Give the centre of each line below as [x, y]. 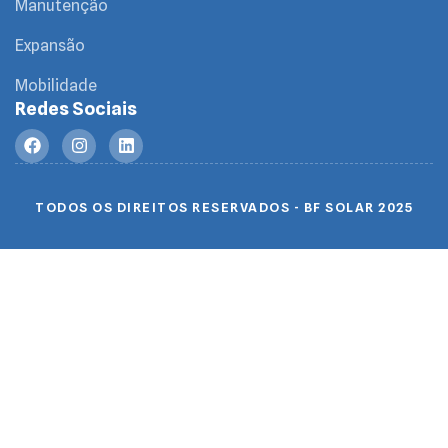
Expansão [50, 45]
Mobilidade [56, 85]
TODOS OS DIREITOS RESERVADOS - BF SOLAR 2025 [224, 206]
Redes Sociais [76, 108]
